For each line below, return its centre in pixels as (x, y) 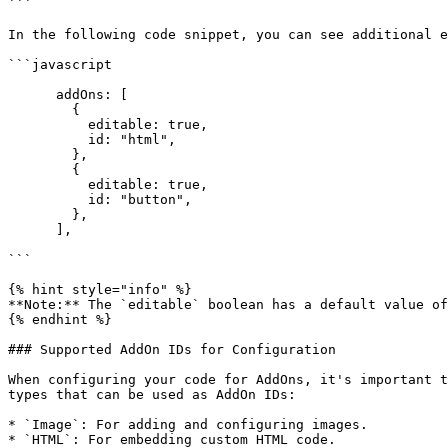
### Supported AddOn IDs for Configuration (172, 349)
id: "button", (48, 199)
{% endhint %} (60, 319)
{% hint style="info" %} (100, 289)
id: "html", (48, 139)
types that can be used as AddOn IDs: (152, 394)
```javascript (60, 64)
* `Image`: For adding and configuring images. (188, 424)
